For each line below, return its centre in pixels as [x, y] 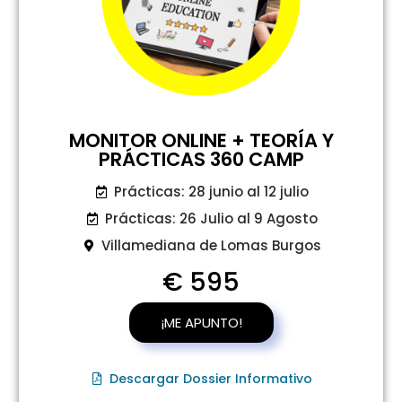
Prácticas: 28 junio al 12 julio [211, 192]
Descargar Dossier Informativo [211, 379]
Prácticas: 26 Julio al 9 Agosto [211, 219]
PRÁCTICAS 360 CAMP [201, 160]
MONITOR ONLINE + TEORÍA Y [201, 141]
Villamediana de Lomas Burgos [211, 246]
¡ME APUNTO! [201, 322]
